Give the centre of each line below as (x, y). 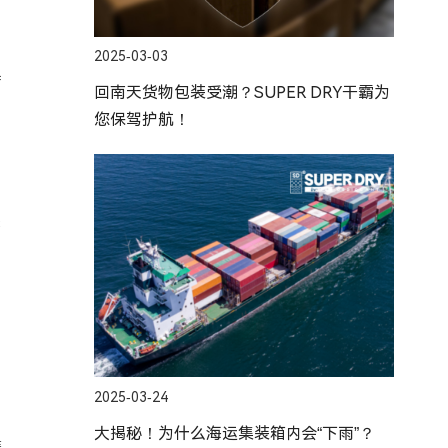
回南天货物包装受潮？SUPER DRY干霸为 (242, 93)
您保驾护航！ (142, 120)
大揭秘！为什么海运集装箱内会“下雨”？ (235, 433)
